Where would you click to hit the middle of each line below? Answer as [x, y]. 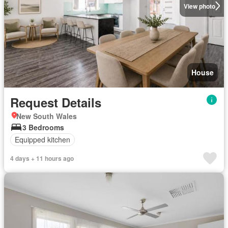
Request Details [56, 102]
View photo [199, 6]
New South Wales [47, 116]
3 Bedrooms [43, 127]
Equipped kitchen [42, 139]
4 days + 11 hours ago [42, 158]
